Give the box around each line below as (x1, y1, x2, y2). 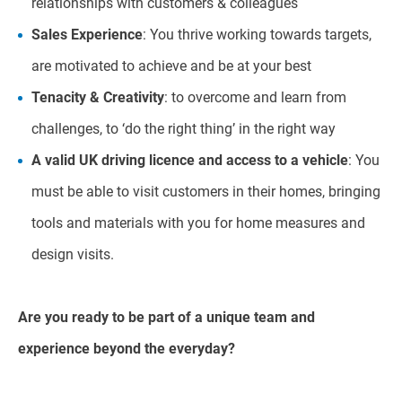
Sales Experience (31, 26, 143, 43)
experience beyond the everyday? (18, 340, 239, 357)
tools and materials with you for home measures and (31, 214, 365, 232)
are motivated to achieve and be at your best (31, 57, 315, 74)
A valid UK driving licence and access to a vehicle (31, 152, 348, 169)
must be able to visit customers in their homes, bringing (31, 183, 380, 200)
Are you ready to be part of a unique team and (18, 309, 315, 326)
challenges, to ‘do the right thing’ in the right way (31, 120, 336, 137)
